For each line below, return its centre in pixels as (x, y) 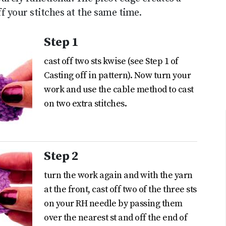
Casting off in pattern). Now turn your (118, 76)
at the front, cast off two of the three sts (120, 190)
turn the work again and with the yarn (118, 176)
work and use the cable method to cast (119, 90)
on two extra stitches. (86, 104)
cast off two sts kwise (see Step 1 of (111, 62)
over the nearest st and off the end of (116, 218)
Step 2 (61, 157)
